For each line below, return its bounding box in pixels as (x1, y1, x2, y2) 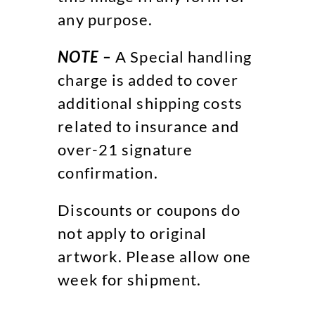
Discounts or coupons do (58, 200, 240, 219)
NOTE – (58, 46, 112, 66)
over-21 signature (58, 139, 193, 159)
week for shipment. (58, 269, 202, 289)
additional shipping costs (58, 93, 243, 112)
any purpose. (58, 9, 153, 29)
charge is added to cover (58, 70, 238, 89)
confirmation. (58, 162, 158, 182)
